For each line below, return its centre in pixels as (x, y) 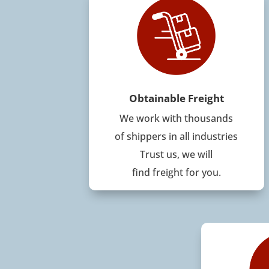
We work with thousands (177, 118)
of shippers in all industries (177, 136)
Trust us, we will (177, 154)
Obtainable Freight (176, 98)
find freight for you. (176, 172)
